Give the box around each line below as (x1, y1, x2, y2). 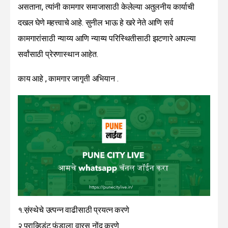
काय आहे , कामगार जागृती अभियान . (18, 74, 119, 84)
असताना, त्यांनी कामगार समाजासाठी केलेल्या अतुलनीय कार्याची (18, 2, 194, 12)
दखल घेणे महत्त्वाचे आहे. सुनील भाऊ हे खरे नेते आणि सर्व (18, 18, 174, 28)
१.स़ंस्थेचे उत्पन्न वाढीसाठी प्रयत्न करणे (18, 205, 129, 215)
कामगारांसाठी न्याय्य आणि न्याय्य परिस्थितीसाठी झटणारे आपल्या (18, 34, 196, 44)
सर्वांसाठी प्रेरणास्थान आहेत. (18, 49, 98, 60)
